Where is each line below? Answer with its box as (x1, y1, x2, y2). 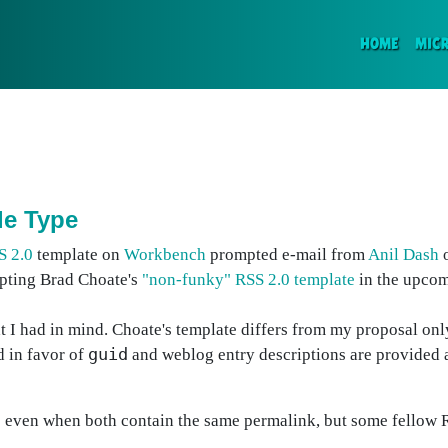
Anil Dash (368, 245, 439, 264)
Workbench (124, 245, 206, 264)
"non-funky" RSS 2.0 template (142, 270, 355, 289)
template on (33, 245, 124, 264)
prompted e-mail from (206, 245, 368, 264)
